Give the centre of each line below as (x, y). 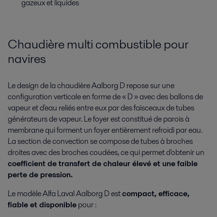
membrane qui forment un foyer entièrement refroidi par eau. (105, 130)
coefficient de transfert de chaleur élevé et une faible (103, 163)
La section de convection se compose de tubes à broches (100, 141)
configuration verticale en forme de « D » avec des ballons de (105, 96)
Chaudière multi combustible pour (98, 44)
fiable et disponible (42, 204)
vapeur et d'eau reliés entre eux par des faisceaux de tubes (101, 108)
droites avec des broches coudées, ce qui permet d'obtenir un (106, 152)
